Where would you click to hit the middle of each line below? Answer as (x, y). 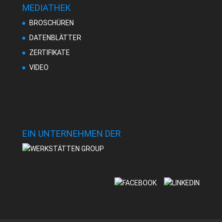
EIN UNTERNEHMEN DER (71, 133)
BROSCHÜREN (51, 23)
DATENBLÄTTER (55, 38)
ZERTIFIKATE (49, 53)
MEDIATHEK (46, 8)
